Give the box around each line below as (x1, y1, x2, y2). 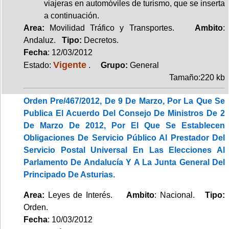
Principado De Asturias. (24, 170, 115, 179)
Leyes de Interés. (44, 190, 127, 199)
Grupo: (93, 60, 130, 70)
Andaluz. (24, 35, 62, 44)
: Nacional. (154, 190, 205, 199)
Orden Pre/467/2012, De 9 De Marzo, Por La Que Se (24, 96, 225, 105)
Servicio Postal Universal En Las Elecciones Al (24, 145, 225, 154)
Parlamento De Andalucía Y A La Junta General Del (24, 157, 225, 167)
